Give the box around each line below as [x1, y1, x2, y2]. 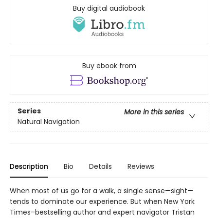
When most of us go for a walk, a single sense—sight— [10, 185, 193, 196]
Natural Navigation [18, 117, 80, 127]
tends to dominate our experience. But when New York [10, 196, 195, 206]
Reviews [127, 161, 154, 171]
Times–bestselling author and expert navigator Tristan [10, 207, 195, 217]
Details [89, 161, 112, 171]
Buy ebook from [82, 60, 136, 71]
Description [10, 161, 48, 171]
